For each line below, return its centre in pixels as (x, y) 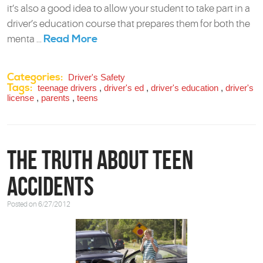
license (21, 98)
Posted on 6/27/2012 (39, 205)
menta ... (25, 39)
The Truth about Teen (100, 160)
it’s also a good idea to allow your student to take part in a (129, 9)
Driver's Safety (97, 77)
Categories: (35, 77)
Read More (70, 39)
